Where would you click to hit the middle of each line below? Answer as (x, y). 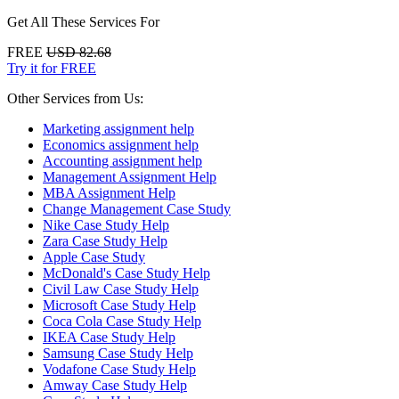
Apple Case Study (94, 256)
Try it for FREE (52, 68)
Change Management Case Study (137, 208)
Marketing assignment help (118, 128)
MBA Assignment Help (109, 192)
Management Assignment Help (130, 176)
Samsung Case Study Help (118, 353)
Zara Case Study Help (105, 240)
